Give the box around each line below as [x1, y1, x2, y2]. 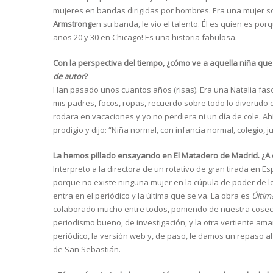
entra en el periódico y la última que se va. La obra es [53, 190, 252, 202]
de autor [53, 71, 84, 82]
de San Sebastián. [53, 244, 121, 255]
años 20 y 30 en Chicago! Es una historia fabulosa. [53, 32, 237, 43]
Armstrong [53, 18, 91, 30]
